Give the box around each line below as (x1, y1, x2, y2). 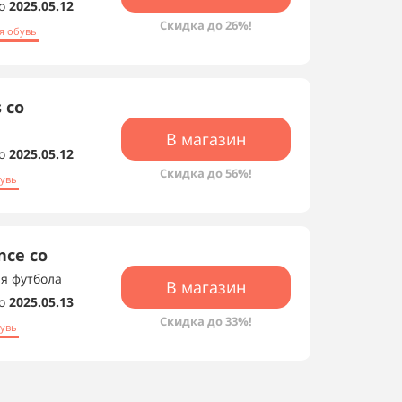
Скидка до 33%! (160, 313, 252, 329)
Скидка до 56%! (160, 165, 252, 181)
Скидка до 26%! (160, 17, 252, 33)
